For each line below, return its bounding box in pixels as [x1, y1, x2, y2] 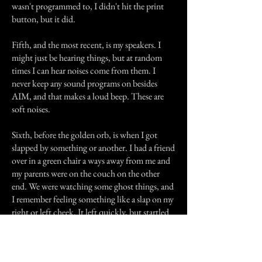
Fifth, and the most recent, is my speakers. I [12, 39, 161, 51]
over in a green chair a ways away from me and [12, 154, 170, 167]
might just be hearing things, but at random [12, 51, 162, 64]
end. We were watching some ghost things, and [12, 180, 174, 192]
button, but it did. [12, 13, 75, 25]
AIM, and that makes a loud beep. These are [12, 90, 164, 102]
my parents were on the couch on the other [12, 167, 160, 180]
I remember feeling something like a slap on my [12, 193, 174, 205]
